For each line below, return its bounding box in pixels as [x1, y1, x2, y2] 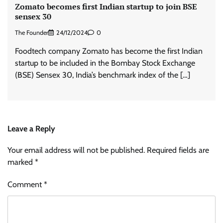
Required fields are [147, 145, 209, 155]
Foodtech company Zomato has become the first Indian [15, 46, 203, 56]
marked [7, 157, 35, 167]
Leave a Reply [7, 123, 55, 133]
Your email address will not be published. [7, 145, 145, 155]
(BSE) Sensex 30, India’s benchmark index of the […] [15, 70, 190, 80]
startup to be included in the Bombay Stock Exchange [15, 58, 195, 68]
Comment [7, 179, 44, 189]
